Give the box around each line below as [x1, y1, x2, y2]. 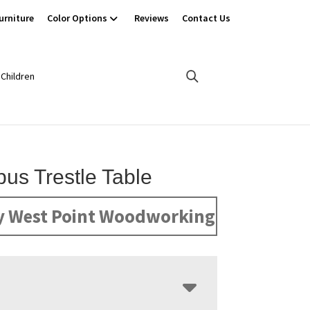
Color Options [47, 12, 107, 24]
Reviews [134, 12, 169, 24]
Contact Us [182, 12, 230, 24]
